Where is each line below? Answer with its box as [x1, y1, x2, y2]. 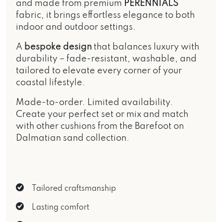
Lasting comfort [32, 203, 89, 212]
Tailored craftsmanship [32, 184, 116, 193]
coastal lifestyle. [16, 78, 85, 87]
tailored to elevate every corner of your [16, 66, 182, 75]
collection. [86, 133, 129, 143]
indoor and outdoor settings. [16, 22, 136, 32]
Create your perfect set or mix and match [16, 110, 188, 119]
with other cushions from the [16, 121, 135, 131]
